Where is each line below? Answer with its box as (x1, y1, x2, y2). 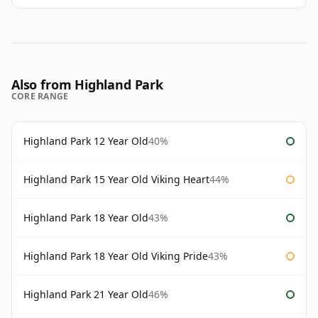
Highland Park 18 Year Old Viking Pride (23, 249, 208, 263)
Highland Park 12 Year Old (23, 134, 148, 148)
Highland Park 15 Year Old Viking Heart (23, 172, 209, 187)
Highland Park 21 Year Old (23, 287, 148, 302)
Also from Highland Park (11, 76, 163, 94)
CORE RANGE (11, 90, 69, 103)
